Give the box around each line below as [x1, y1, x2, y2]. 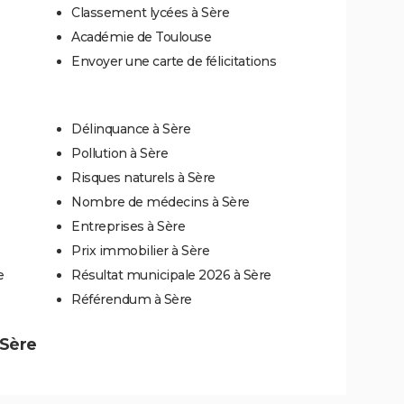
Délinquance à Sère [71, 120, 190, 137]
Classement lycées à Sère [71, 4, 229, 21]
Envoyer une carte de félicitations [71, 52, 276, 69]
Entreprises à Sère [71, 217, 185, 234]
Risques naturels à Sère [71, 169, 216, 186]
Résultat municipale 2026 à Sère [71, 266, 271, 283]
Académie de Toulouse [71, 28, 211, 45]
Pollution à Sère [71, 144, 168, 161]
